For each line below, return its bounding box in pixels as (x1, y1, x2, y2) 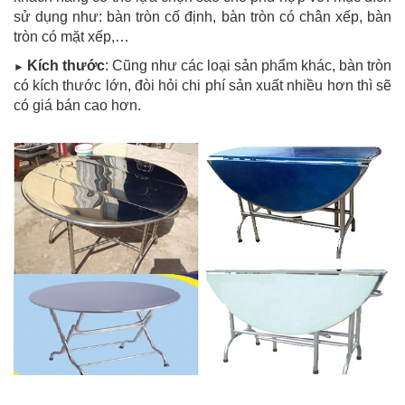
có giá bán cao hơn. (14, 97, 141, 113)
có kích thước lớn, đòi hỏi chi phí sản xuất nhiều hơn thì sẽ (14, 77, 391, 93)
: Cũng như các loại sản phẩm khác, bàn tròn (105, 57, 391, 73)
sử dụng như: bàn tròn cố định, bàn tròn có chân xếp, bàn (14, 8, 391, 24)
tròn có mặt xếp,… (14, 28, 129, 44)
